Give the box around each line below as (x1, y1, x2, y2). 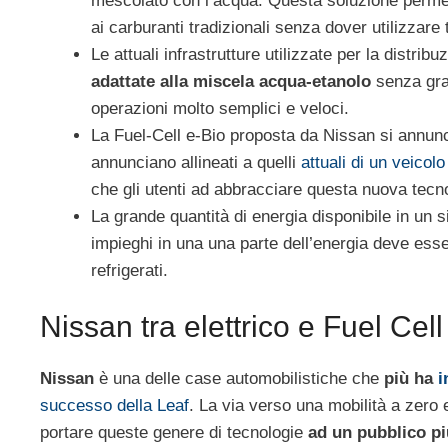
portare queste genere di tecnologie (40, 423, 308, 443)
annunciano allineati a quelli (91, 152, 301, 172)
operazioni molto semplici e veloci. (91, 98, 349, 118)
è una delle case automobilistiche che (94, 369, 384, 389)
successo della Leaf (40, 396, 189, 416)
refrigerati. (91, 260, 168, 280)
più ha (384, 369, 438, 389)
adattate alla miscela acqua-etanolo (91, 71, 371, 91)
